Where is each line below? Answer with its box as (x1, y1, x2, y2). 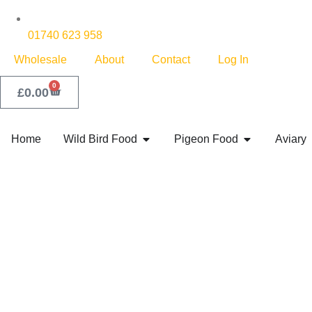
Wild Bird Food (63, 133, 137, 145)
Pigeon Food (174, 133, 238, 145)
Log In (218, 54, 249, 65)
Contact (152, 54, 190, 65)
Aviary (275, 133, 306, 145)
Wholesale (14, 54, 67, 65)
